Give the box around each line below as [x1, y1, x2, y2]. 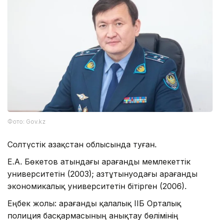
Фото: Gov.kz [7, 117, 46, 125]
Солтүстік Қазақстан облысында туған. [7, 139, 157, 149]
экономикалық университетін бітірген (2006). [7, 181, 187, 191]
